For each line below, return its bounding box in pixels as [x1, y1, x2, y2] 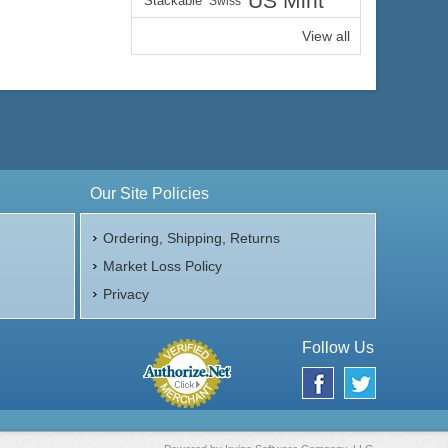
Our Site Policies [89, 185, 209, 202]
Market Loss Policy [102, 258, 222, 274]
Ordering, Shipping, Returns [102, 230, 280, 246]
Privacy [102, 286, 149, 302]
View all [302, 28, 350, 44]
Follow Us [302, 339, 374, 356]
